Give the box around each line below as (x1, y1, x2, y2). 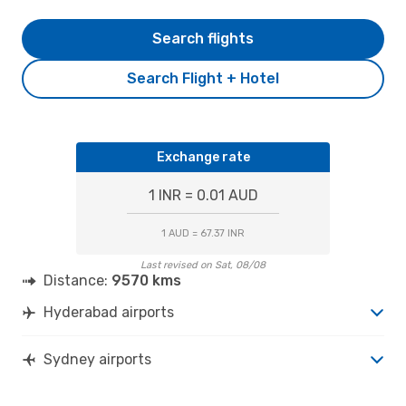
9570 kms (111, 271, 181, 289)
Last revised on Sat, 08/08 (140, 258, 266, 271)
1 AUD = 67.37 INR (161, 227, 245, 239)
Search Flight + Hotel (127, 69, 279, 87)
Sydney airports (43, 350, 151, 368)
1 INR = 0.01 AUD (148, 186, 258, 204)
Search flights (152, 29, 254, 47)
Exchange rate (156, 149, 250, 165)
